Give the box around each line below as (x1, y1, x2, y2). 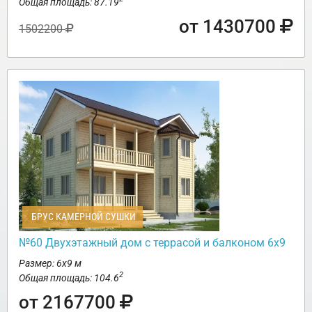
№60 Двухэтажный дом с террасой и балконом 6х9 (19, 235, 286, 249)
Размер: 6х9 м (19, 257, 81, 269)
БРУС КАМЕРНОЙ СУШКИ (29, 210, 136, 222)
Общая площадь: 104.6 (19, 272, 119, 283)
